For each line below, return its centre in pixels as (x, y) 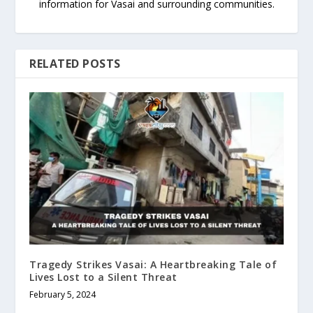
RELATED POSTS (75, 63)
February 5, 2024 (63, 294)
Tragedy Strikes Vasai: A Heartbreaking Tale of (153, 264)
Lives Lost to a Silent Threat (103, 277)
